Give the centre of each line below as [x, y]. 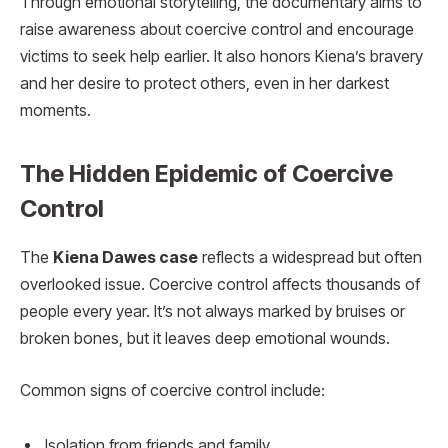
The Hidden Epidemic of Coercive [206, 174]
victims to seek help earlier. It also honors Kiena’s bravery [221, 56]
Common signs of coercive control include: [172, 390]
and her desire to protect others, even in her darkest [204, 83]
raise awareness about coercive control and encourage [217, 29]
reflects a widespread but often [310, 258]
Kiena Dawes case [125, 258]
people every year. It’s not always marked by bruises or [212, 312]
